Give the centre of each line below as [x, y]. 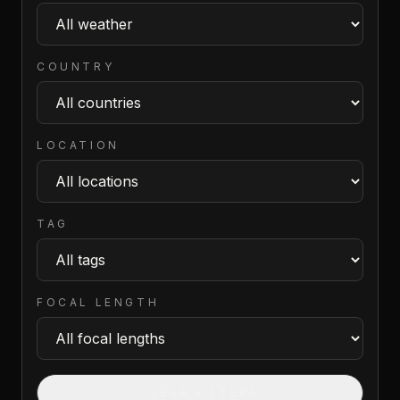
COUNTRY [76, 67]
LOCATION [78, 145]
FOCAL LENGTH [98, 302]
